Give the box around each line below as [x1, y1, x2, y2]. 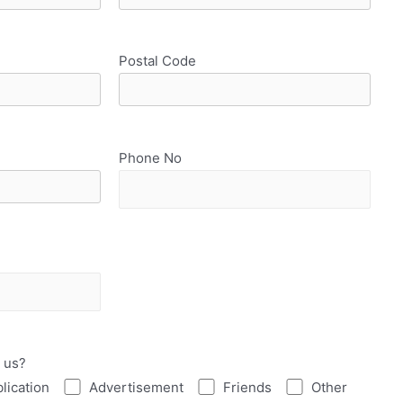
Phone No [118, 148, 182, 166]
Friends [222, 378, 272, 396]
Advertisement [88, 378, 184, 396]
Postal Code [118, 52, 196, 70]
